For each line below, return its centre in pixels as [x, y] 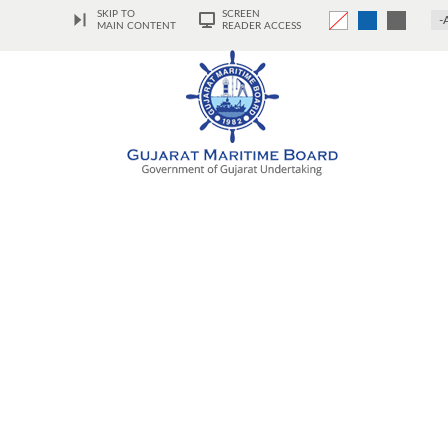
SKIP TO [116, 14]
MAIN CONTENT [136, 26]
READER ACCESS [261, 26]
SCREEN [241, 14]
